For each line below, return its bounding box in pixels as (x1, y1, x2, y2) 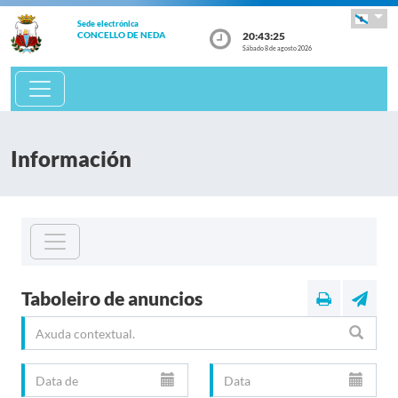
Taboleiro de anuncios (21, 287, 203, 309)
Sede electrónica (76, 19, 139, 28)
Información (11, 146, 131, 171)
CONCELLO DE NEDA (76, 29, 165, 40)
